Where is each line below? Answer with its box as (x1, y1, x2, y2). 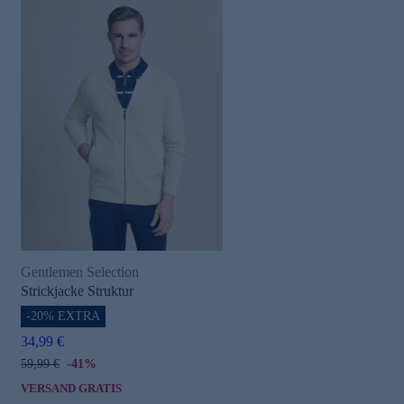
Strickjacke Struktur (21, 283, 133, 299)
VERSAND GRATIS (21, 381, 122, 396)
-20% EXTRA (26, 309, 100, 324)
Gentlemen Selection (21, 263, 139, 280)
